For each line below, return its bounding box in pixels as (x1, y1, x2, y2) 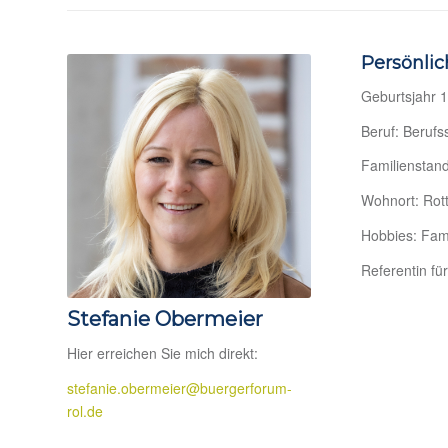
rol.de (67, 400, 103, 421)
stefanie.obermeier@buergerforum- (67, 377, 292, 398)
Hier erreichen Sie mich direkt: (67, 343, 258, 364)
